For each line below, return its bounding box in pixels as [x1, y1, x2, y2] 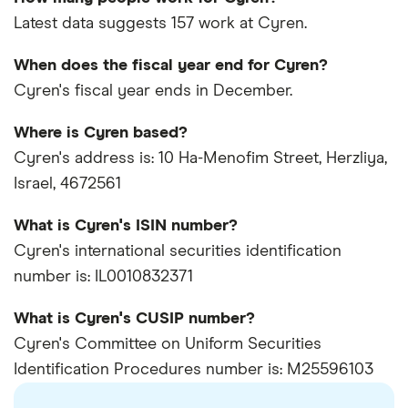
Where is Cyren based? [14, 125, 188, 142]
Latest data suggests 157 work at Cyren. [14, 15, 307, 33]
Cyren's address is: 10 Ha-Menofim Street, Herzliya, [14, 150, 387, 168]
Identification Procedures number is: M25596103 [14, 362, 373, 379]
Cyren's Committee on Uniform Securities [14, 336, 321, 353]
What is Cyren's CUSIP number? [14, 311, 255, 328]
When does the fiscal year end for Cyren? [14, 57, 328, 75]
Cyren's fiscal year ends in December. [14, 83, 292, 100]
